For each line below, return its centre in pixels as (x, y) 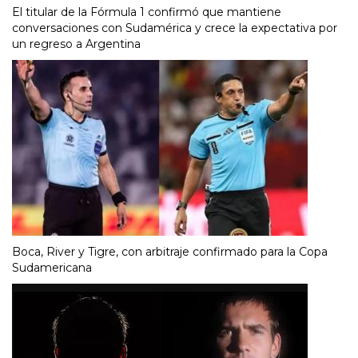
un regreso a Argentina (76, 44)
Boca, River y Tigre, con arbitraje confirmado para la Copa (170, 252)
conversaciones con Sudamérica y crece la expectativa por (175, 28)
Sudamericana (52, 268)
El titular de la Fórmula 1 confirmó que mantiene (147, 12)
